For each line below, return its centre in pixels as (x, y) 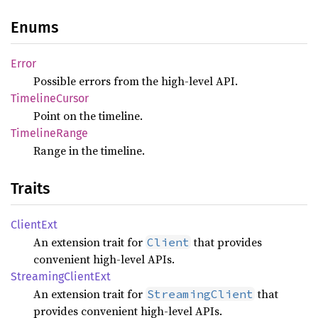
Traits (30, 188)
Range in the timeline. (89, 150)
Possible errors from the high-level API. (136, 81)
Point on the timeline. (88, 116)
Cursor (72, 98)
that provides (226, 242)
